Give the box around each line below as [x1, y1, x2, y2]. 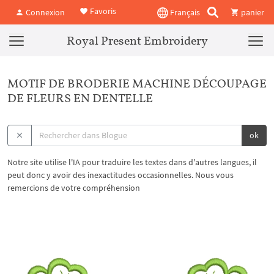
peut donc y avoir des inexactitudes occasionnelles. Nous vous [7, 169, 234, 180]
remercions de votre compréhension [7, 182, 140, 193]
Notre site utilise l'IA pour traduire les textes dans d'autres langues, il [7, 157, 257, 168]
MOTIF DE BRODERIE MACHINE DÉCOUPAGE [7, 76, 267, 91]
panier [239, 6, 264, 18]
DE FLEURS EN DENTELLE [7, 91, 153, 105]
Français [168, 6, 200, 18]
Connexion [24, 6, 65, 18]
